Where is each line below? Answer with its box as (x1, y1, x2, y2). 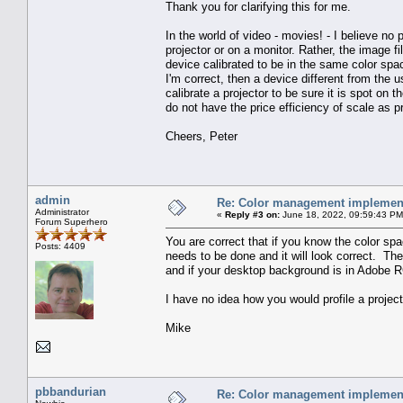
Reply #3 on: (225, 209, 280, 219)
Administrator (35, 206, 89, 217)
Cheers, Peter (166, 129, 237, 143)
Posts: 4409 (35, 240, 85, 251)
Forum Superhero (35, 216, 108, 227)
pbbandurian (35, 384, 106, 399)
